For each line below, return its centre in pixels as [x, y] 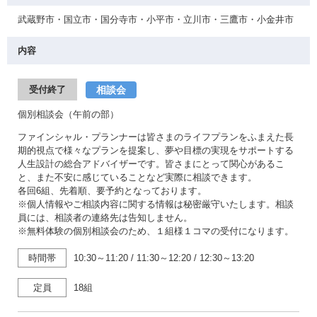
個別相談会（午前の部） [68, 114]
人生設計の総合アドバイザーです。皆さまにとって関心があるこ [151, 164]
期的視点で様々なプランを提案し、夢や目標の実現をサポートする [156, 150]
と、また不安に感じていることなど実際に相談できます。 [137, 177]
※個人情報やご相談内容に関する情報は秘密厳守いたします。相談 [156, 204]
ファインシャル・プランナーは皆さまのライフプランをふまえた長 [156, 137]
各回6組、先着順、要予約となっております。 [112, 191]
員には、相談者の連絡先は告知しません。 [105, 218]
